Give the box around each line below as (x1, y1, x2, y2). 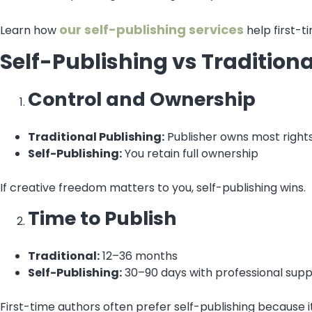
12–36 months (100, 248, 178, 265)
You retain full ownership (122, 146, 258, 162)
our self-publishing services (59, 20, 244, 38)
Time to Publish (28, 205, 177, 232)
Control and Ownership (28, 86, 256, 113)
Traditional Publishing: (28, 129, 164, 146)
